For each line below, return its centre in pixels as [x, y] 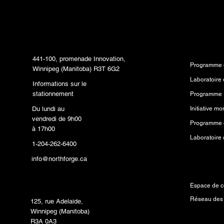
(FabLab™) [51, 185]
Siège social [55, 43]
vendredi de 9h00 [57, 118]
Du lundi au [48, 108]
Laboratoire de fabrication [76, 173]
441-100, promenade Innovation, [79, 58]
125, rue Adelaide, [57, 201]
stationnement [53, 93]
